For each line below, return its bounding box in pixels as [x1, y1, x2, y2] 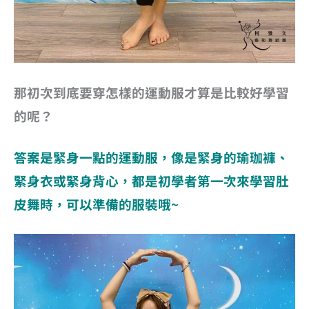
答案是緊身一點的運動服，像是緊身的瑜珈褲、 [14, 148, 289, 167]
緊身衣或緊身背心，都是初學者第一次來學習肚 [14, 171, 289, 190]
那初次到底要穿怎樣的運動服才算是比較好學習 [14, 82, 289, 101]
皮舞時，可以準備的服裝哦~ [14, 195, 179, 214]
